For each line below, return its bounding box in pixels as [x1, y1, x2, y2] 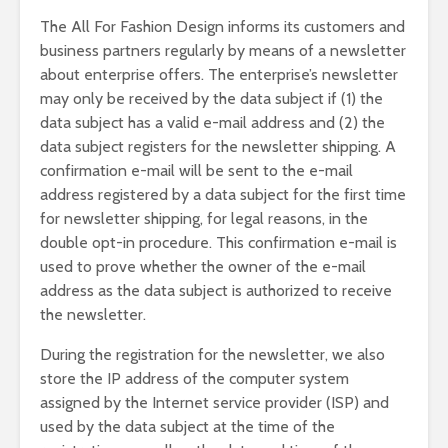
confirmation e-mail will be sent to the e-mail [40, 161, 353, 180]
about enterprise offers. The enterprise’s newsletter [40, 65, 398, 84]
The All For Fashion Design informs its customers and [40, 17, 405, 36]
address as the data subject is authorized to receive [40, 281, 392, 300]
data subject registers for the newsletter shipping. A [40, 137, 396, 156]
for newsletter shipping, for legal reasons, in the [40, 209, 368, 228]
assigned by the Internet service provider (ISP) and [40, 393, 389, 412]
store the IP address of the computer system [40, 369, 349, 388]
